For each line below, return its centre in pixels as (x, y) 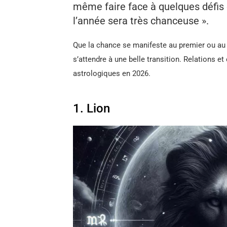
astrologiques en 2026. (112, 73)
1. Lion (91, 108)
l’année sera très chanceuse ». (141, 21)
